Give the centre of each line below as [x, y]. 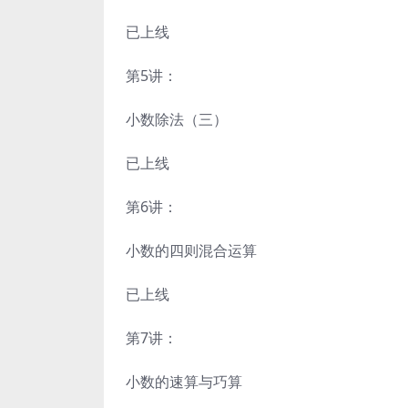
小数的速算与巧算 [184, 382]
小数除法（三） [177, 119]
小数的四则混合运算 [191, 250]
